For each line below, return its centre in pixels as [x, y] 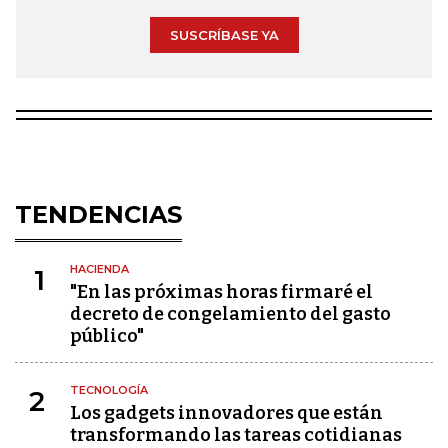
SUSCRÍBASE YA [224, 34]
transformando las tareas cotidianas [236, 434]
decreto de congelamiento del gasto [230, 313]
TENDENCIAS [98, 214]
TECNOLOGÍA [109, 389]
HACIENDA [99, 268]
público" [107, 335]
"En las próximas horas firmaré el [221, 291]
